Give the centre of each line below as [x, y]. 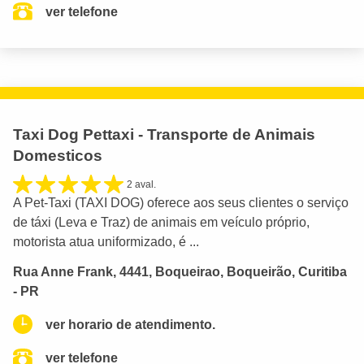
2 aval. [141, 184]
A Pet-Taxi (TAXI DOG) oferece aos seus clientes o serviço [181, 202]
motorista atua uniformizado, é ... [106, 241]
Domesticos [58, 155]
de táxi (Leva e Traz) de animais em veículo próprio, [161, 222]
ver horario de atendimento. [130, 324]
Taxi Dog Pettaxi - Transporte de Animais [164, 134]
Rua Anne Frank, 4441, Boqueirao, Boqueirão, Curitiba [180, 271]
